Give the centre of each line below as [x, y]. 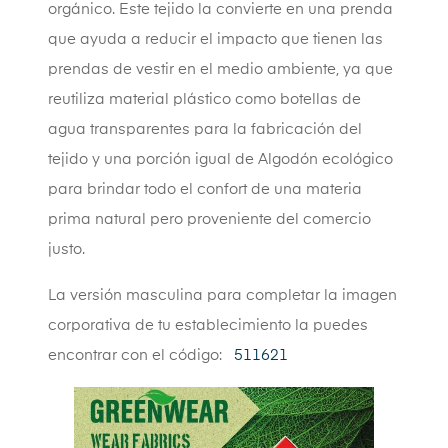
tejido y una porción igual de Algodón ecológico [220, 159]
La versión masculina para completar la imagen [222, 295]
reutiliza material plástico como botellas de [204, 99]
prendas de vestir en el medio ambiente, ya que [220, 69]
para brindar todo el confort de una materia [205, 189]
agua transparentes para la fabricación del [205, 129]
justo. [68, 249]
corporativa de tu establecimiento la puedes [208, 325]
